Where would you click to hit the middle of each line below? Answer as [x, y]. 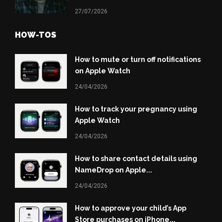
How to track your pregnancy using [136, 109]
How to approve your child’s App [130, 208]
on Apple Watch [102, 71]
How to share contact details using [136, 159]
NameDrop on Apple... [113, 170]
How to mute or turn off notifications [138, 59]
